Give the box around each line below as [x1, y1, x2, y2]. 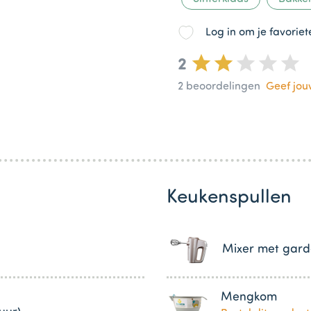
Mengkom [220, 291, 277, 303]
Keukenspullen [167, 187, 292, 208]
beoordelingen [183, 81, 260, 92]
